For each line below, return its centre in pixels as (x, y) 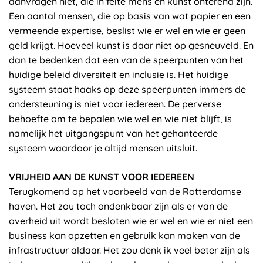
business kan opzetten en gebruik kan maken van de (124, 235)
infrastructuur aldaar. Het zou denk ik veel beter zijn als (129, 250)
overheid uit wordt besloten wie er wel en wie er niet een (131, 221)
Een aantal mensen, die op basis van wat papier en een (130, 16)
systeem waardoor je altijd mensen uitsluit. (103, 148)
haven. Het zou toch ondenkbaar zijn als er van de (118, 206)
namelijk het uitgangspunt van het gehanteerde (113, 133)
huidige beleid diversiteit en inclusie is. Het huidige (119, 75)
